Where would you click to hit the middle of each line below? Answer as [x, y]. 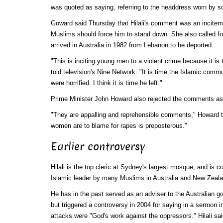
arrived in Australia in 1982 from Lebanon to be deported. [132, 45]
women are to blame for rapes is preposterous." [119, 125]
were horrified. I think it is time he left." [106, 83]
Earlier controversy [98, 146]
